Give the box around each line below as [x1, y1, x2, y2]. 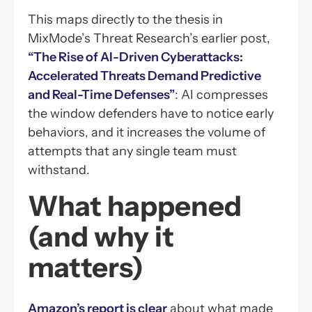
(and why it [28, 219, 174, 253]
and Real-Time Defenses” [28, 86, 175, 102]
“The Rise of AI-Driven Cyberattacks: [28, 49, 243, 65]
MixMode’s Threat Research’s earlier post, [28, 30, 270, 46]
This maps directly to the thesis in [28, 11, 223, 27]
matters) [28, 249, 143, 284]
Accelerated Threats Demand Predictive [28, 68, 261, 84]
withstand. [28, 162, 90, 178]
